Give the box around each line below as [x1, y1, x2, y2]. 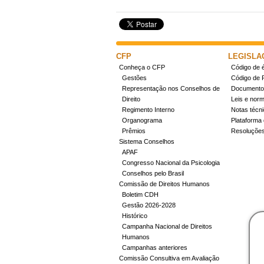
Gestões [122, 74, 147, 81]
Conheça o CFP [119, 64, 165, 71]
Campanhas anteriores [122, 244, 187, 251]
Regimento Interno [122, 106, 174, 113]
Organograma [122, 117, 162, 124]
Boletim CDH [122, 191, 159, 198]
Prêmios [122, 127, 146, 134]
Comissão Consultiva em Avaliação [119, 255, 219, 262]
